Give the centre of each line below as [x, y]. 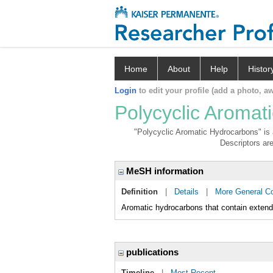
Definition [140, 192]
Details [186, 192]
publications [151, 252]
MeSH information [164, 171]
